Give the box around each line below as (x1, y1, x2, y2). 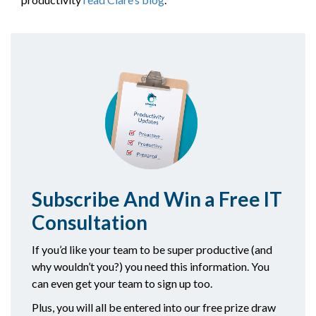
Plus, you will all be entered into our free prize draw (32, 300, 276, 315)
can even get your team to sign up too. (32, 276, 212, 291)
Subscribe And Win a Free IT (32, 187, 282, 212)
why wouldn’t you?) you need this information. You (32, 260, 269, 274)
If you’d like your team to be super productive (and (32, 243, 272, 257)
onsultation (45, 210, 147, 235)
